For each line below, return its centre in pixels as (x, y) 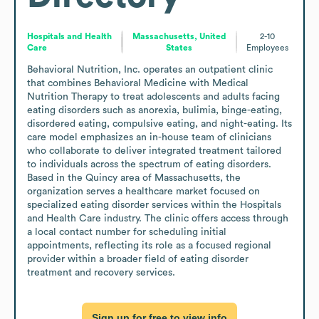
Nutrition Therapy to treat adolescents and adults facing (153, 96)
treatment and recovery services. (101, 272)
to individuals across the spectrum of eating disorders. (149, 164)
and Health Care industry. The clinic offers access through (158, 218)
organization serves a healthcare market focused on (143, 191)
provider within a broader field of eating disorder (138, 259)
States (179, 47)
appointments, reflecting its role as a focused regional (149, 245)
